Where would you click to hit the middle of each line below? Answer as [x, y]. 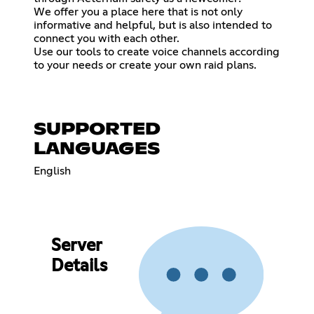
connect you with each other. [107, 38]
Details [79, 267]
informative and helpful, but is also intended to [153, 25]
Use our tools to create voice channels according [157, 52]
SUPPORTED [97, 129]
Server [76, 246]
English [52, 171]
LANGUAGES [97, 149]
